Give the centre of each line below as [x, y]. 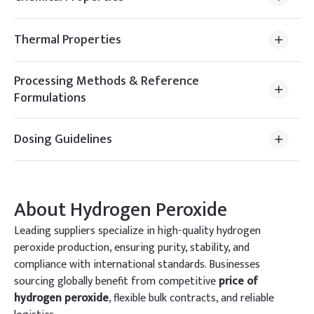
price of [238, 281]
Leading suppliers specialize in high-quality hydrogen [137, 231]
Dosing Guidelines [63, 139]
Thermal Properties [68, 40]
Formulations [50, 98]
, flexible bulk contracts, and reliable [191, 298]
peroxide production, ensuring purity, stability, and [132, 248]
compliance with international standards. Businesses [137, 265]
